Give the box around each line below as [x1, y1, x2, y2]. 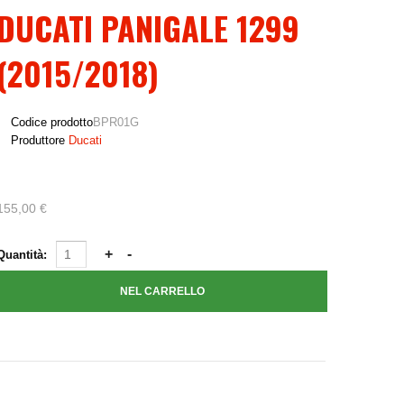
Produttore [10, 133, 65, 147]
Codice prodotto [10, 115, 93, 129]
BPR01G [92, 115, 139, 129]
